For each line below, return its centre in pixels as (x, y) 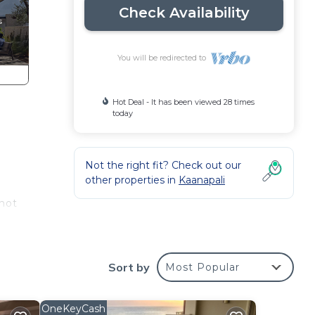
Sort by (129, 267)
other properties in (132, 180)
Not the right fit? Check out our (163, 165)
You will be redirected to (164, 58)
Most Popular (202, 267)
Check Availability (184, 13)
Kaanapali (202, 180)
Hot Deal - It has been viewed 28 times (184, 102)
